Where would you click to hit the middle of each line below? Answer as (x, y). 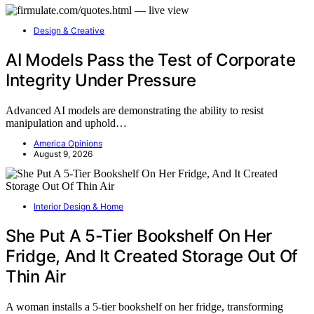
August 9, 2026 (63, 153)
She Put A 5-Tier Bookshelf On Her (139, 235)
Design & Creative (69, 31)
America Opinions (68, 143)
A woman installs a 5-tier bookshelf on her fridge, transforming (144, 306)
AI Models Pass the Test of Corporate (151, 60)
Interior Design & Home (78, 206)
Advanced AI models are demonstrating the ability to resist (135, 110)
